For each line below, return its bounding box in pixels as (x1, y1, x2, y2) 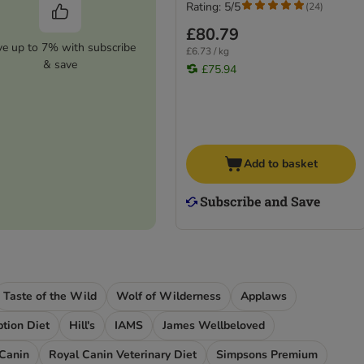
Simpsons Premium (216, 346, 318, 362)
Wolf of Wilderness (116, 288, 221, 304)
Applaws (240, 288, 287, 304)
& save (42, 56, 77, 72)
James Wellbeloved (162, 317, 265, 333)
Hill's (69, 317, 95, 333)
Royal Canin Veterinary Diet (49, 346, 197, 362)
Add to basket (243, 156, 318, 172)
